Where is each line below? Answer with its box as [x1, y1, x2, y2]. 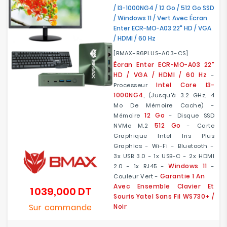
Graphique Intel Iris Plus [113, 132, 214, 140]
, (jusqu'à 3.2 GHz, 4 [143, 91, 214, 99]
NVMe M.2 [113, 122, 155, 130]
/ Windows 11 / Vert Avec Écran [113, 14, 207, 22]
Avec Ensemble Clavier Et [113, 182, 214, 191]
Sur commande [28, 202, 93, 213]
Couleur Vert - [113, 172, 160, 180]
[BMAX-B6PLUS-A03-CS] [113, 49, 188, 57]
